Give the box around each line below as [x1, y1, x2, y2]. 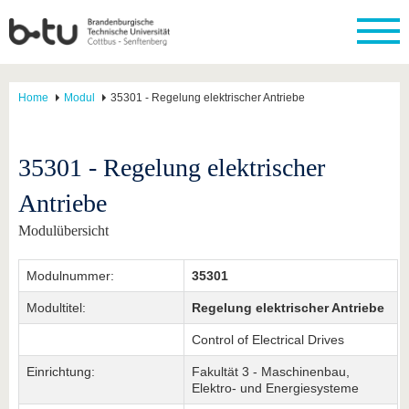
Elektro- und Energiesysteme [192, 381, 359, 395]
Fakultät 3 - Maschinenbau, [192, 364, 350, 379]
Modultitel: [26, 300, 86, 315]
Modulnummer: [26, 268, 114, 283]
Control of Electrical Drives [192, 332, 344, 347]
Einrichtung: [26, 364, 95, 379]
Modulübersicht [18, 223, 109, 238]
